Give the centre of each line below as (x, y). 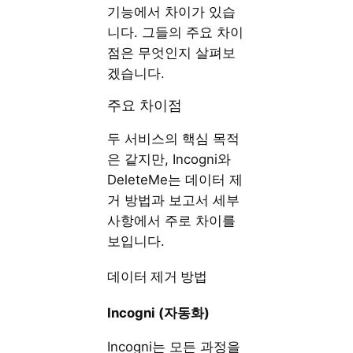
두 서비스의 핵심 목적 (174, 139)
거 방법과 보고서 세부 (174, 201)
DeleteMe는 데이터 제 (175, 180)
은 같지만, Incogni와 (169, 160)
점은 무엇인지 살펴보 (172, 52)
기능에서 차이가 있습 (172, 11)
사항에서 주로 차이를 (172, 221)
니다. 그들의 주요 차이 (176, 32)
